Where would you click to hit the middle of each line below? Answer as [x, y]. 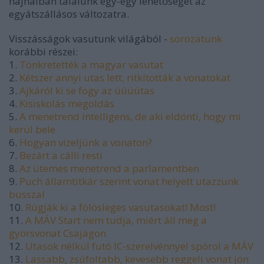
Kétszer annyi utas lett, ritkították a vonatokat [125, 77]
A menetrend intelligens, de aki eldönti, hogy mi [130, 116]
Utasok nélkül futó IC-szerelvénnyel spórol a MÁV [139, 246]
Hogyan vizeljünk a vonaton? [86, 142]
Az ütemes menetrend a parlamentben [109, 168]
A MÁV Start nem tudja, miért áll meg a [116, 220]
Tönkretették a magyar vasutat [91, 64]
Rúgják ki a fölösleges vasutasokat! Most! [121, 207]
